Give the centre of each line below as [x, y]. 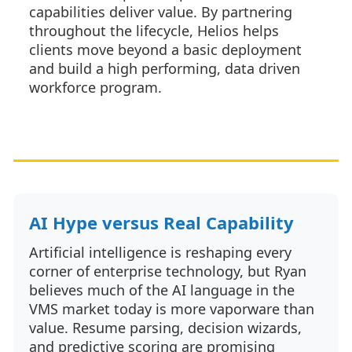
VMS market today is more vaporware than [172, 309]
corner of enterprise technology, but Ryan [168, 271]
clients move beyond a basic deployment [165, 49]
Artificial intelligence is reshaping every [160, 252]
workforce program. [95, 87]
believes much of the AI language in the [162, 290]
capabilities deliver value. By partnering [161, 12]
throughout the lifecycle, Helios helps [154, 31]
